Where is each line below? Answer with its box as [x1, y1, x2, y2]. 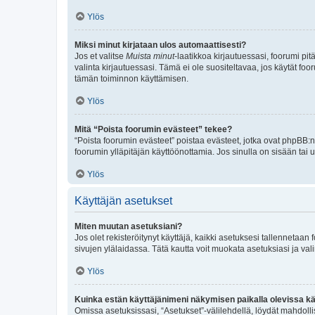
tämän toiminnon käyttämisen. [75, 73, 188, 84]
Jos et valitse [75, 51, 126, 61]
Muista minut [126, 51, 174, 61]
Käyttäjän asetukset [75, 194, 172, 207]
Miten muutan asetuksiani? [75, 221, 182, 231]
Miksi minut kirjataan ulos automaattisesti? [75, 39, 246, 50]
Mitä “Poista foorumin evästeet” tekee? [75, 124, 232, 134]
